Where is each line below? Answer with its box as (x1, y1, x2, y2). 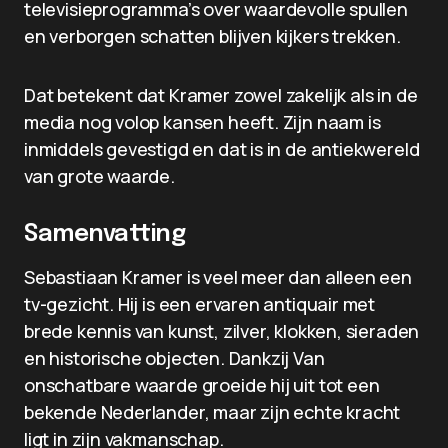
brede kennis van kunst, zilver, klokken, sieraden (24, 319, 420, 343)
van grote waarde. (24, 164, 175, 188)
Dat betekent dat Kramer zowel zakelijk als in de (24, 83, 418, 107)
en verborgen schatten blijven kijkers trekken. (24, 24, 401, 48)
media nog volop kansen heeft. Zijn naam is (24, 110, 381, 134)
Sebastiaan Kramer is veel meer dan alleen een (24, 265, 412, 289)
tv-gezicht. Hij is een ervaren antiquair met (24, 292, 376, 316)
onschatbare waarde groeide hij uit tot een (24, 373, 380, 397)
